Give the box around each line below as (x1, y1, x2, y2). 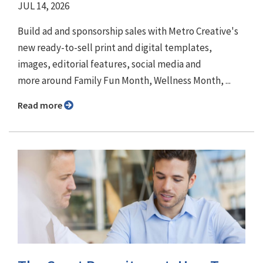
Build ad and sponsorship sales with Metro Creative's (18, 25, 238, 38)
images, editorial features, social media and (18, 58, 201, 71)
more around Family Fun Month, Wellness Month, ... (18, 74, 231, 87)
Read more (23, 99, 64, 112)
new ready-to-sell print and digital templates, (18, 41, 212, 55)
